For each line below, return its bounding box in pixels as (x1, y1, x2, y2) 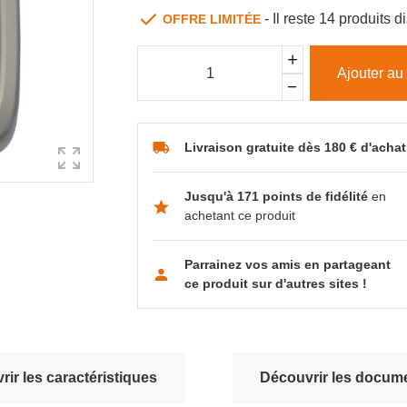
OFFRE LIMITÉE (163, 11, 265, 26)
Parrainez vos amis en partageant (184, 257, 392, 273)
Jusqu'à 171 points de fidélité (184, 189, 372, 204)
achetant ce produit (184, 208, 296, 223)
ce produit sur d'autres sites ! (184, 276, 368, 292)
